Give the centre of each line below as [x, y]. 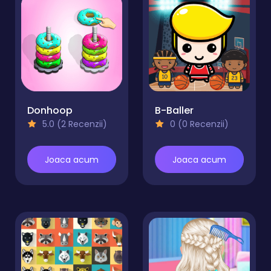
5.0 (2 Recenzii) [73, 124]
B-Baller [174, 110]
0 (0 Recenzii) [198, 124]
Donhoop [50, 110]
